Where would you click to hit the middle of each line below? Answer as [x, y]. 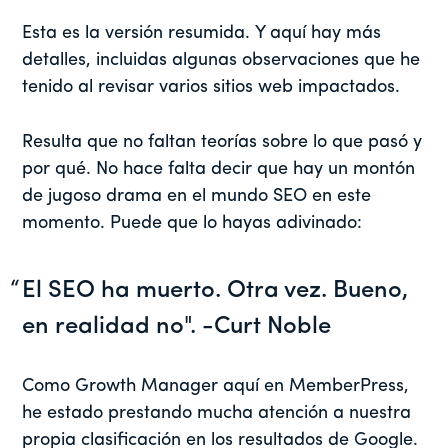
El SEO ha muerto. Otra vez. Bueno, [215, 291]
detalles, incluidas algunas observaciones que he [221, 61]
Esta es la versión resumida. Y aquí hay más [202, 34]
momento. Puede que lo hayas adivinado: [192, 224]
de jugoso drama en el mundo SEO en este [197, 197]
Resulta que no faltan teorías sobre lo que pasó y [222, 143]
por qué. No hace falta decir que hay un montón [219, 170]
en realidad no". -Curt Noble [177, 327]
